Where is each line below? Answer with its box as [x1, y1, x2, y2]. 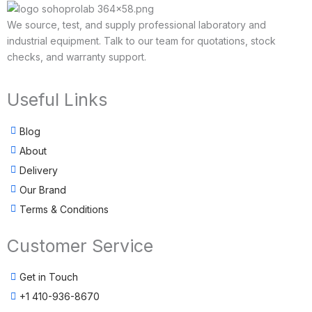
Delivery [19, 164, 58, 176]
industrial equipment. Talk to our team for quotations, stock [7, 35, 276, 47]
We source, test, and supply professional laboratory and [7, 19, 266, 31]
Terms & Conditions [19, 203, 109, 215]
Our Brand [19, 183, 66, 196]
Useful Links [7, 89, 107, 111]
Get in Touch [19, 271, 78, 283]
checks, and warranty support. [7, 51, 146, 63]
